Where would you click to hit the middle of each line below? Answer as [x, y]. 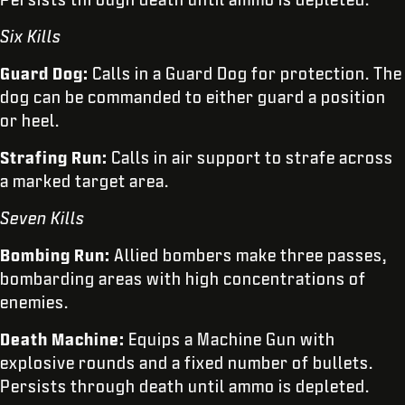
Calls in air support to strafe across [252, 158]
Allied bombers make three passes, [250, 255]
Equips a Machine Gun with [232, 339]
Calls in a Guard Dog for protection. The [247, 74]
